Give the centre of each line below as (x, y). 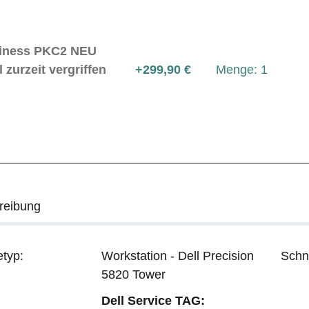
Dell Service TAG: (153, 300)
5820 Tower (133, 274)
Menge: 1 (242, 69)
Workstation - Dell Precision (178, 256)
